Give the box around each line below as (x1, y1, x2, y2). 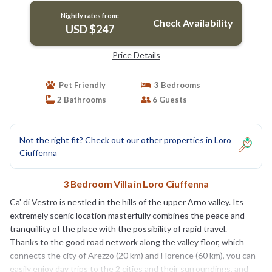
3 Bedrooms (151, 80, 200, 90)
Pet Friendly (55, 80, 106, 90)
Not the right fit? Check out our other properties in (19, 134, 214, 145)
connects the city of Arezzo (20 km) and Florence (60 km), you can (10, 250, 256, 260)
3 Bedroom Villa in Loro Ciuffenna (63, 177, 209, 189)
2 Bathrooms (55, 94, 106, 104)
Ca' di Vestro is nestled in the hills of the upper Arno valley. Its (10, 196, 243, 207)
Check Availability (152, 16, 233, 29)
